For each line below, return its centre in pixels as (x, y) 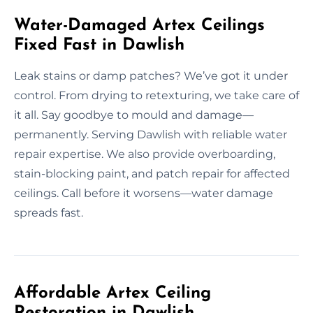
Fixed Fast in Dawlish (99, 45)
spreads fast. (49, 212)
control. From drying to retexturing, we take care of (156, 95)
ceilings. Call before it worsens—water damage (144, 193)
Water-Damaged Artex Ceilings (139, 26)
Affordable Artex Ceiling (112, 293)
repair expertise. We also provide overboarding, (145, 154)
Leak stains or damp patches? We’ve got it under (151, 75)
